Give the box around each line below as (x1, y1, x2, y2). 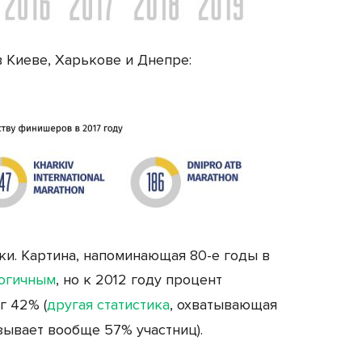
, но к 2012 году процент (56, 270, 222, 288)
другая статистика (47, 295, 170, 314)
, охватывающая (170, 295, 277, 314)
